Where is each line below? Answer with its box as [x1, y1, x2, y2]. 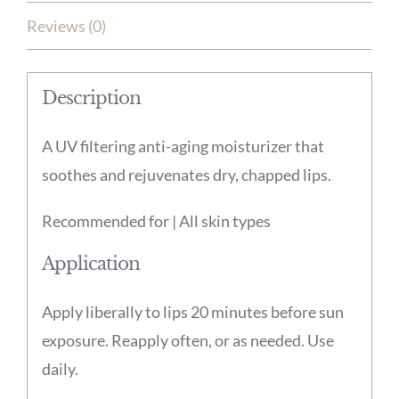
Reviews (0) [27, 16, 106, 37]
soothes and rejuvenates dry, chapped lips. [41, 164, 331, 184]
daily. [41, 358, 78, 379]
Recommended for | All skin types [41, 210, 271, 231]
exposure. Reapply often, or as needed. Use [41, 330, 334, 350]
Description [41, 86, 141, 109]
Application [41, 252, 140, 274]
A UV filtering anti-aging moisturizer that [41, 135, 324, 156]
